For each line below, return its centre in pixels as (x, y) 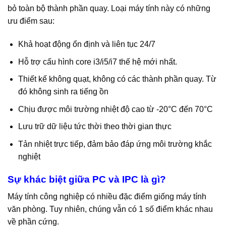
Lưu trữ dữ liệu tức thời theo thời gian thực (95, 127)
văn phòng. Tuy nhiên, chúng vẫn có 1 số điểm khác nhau (110, 209)
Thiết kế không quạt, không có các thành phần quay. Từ (117, 79)
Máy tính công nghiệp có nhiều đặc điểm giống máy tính (107, 197)
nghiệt (29, 156)
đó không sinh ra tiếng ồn (63, 92)
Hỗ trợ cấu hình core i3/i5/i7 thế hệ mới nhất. (97, 62)
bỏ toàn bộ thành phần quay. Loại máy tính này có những (109, 9)
